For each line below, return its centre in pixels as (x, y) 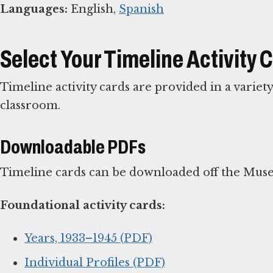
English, (93, 9)
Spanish (141, 9)
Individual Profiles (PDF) (95, 263)
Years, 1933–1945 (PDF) (88, 239)
